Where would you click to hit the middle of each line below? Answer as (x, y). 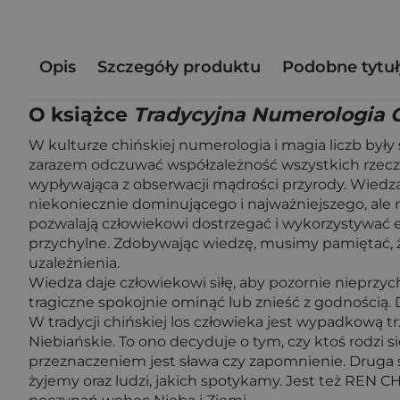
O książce (81, 115)
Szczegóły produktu (179, 67)
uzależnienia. (74, 263)
